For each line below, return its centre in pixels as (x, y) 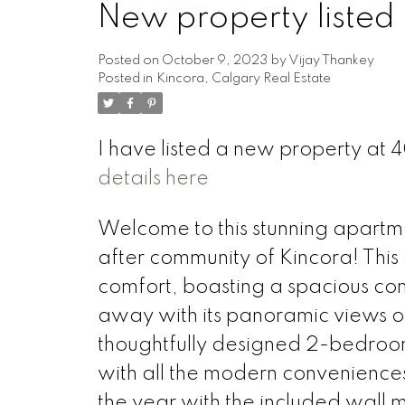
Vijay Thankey (331, 61)
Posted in (125, 79)
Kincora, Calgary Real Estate (243, 79)
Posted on (129, 61)
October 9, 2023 (214, 61)
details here (153, 179)
